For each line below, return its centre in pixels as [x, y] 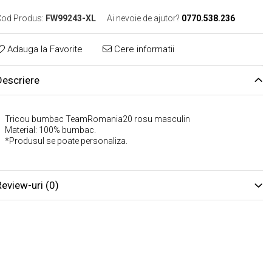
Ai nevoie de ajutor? [143, 18]
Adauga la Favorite [43, 49]
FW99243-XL [70, 18]
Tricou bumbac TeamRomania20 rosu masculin [97, 119]
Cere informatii [143, 49]
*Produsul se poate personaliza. [66, 141]
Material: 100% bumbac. [50, 130]
